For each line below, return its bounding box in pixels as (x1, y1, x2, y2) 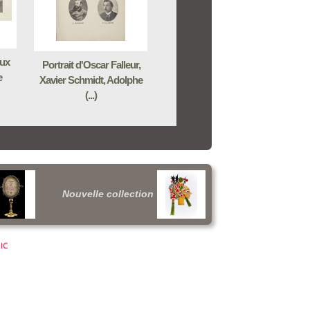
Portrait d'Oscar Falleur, (42, 59, 140, 71)
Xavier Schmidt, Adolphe (39, 74, 143, 86)
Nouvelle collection (62, 188, 154, 199)
